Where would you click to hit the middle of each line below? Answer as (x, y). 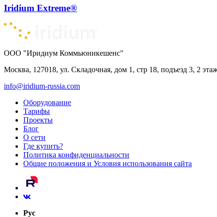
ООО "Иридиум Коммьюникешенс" (64, 53)
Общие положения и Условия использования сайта (108, 164)
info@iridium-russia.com (42, 86)
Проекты (38, 120)
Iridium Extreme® (40, 8)
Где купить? (43, 146)
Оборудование (47, 103)
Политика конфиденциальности (76, 155)
